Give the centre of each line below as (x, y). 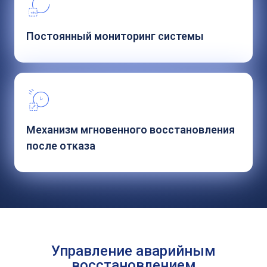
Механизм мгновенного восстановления (131, 130)
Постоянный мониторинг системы (115, 36)
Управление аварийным (133, 251)
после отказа (61, 146)
